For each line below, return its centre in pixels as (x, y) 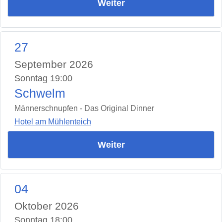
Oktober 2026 (47, 206)
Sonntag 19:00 (43, 79)
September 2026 (54, 64)
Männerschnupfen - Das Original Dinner (84, 109)
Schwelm (40, 94)
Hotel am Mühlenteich (53, 121)
